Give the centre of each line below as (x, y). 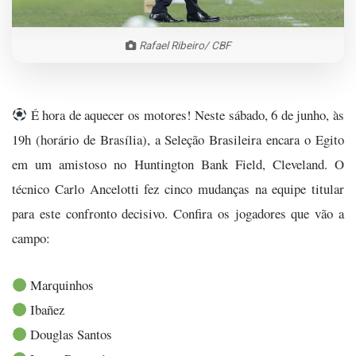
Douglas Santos (70, 335)
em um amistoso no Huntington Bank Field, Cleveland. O (178, 164)
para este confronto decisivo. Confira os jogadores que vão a (178, 213)
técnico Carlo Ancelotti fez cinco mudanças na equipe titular (178, 188)
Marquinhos (61, 285)
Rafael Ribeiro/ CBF (184, 45)
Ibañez (46, 310)
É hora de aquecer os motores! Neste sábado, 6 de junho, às (186, 114)
